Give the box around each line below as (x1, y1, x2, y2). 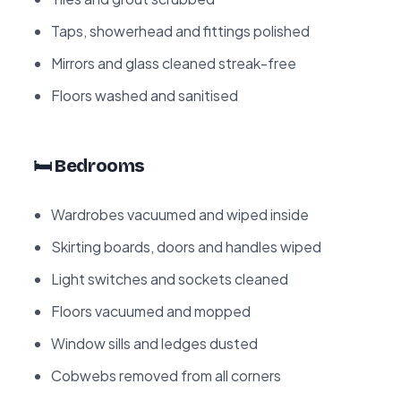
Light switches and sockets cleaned (51, 269, 288, 288)
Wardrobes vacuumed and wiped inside (51, 204, 309, 224)
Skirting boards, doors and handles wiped (51, 236, 321, 256)
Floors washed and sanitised (51, 85, 238, 105)
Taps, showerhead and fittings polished (51, 21, 310, 40)
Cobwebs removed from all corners (51, 365, 281, 385)
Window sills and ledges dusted (51, 333, 258, 353)
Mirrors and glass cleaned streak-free (51, 53, 296, 73)
